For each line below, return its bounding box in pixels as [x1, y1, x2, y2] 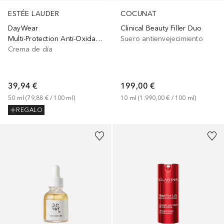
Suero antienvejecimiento [120, 34, 203, 43]
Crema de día [8, 45, 53, 54]
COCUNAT [120, 9, 156, 18]
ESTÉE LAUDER [8, 9, 59, 18]
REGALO [16, 106, 42, 114]
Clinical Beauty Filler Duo [120, 23, 202, 32]
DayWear [8, 24, 38, 33]
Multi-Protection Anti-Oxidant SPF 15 [95, 34, 103, 43]
